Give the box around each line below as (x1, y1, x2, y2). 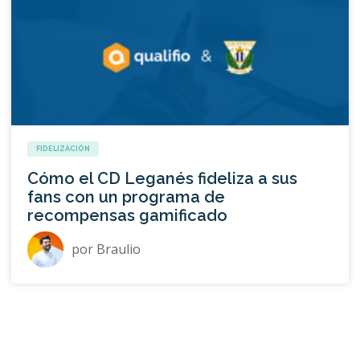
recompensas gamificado (27, 206, 227, 226)
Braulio (96, 240, 141, 259)
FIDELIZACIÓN (35, 145, 90, 153)
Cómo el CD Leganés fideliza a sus (27, 169, 297, 189)
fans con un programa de (27, 187, 225, 207)
